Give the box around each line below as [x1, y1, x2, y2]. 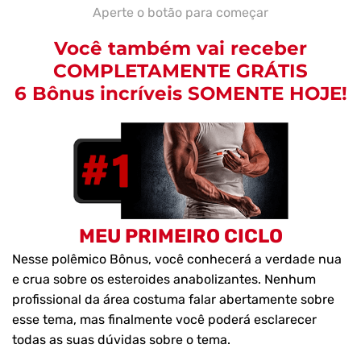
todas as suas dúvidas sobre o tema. [12, 332, 230, 348]
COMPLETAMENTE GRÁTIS [53, 59, 308, 82]
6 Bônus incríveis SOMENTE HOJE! [14, 81, 347, 105]
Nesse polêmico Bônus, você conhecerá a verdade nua [12, 251, 342, 268]
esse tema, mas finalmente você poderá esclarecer [12, 312, 317, 328]
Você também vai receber [54, 36, 307, 60]
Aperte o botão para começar [93, 4, 268, 20]
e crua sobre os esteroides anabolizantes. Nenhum [12, 272, 316, 288]
